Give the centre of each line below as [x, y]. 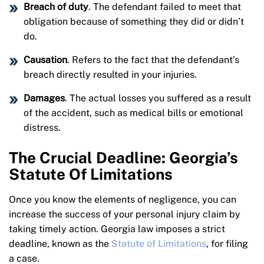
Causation [45, 60]
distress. [42, 128]
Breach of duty [56, 7]
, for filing [227, 244]
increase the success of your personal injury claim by [125, 214]
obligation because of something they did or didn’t [134, 22]
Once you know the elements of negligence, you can [123, 200]
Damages [44, 98]
